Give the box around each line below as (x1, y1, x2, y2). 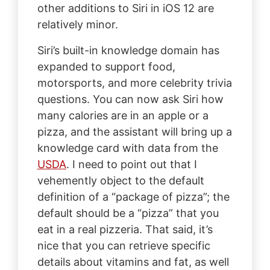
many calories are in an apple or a (37, 108, 209, 122)
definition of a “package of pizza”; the (37, 190, 230, 203)
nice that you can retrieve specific (37, 239, 210, 252)
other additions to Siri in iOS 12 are (37, 1, 214, 14)
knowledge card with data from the (37, 141, 218, 154)
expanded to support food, (37, 60, 175, 73)
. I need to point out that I (66, 157, 197, 171)
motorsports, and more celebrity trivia (37, 76, 232, 89)
